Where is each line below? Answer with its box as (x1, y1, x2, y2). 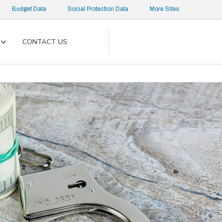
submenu (3, 52, 32, 61)
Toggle (3, 42, 26, 52)
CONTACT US (22, 37, 67, 47)
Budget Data (12, 5, 46, 12)
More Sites (150, 5, 179, 12)
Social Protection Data (67, 5, 128, 12)
